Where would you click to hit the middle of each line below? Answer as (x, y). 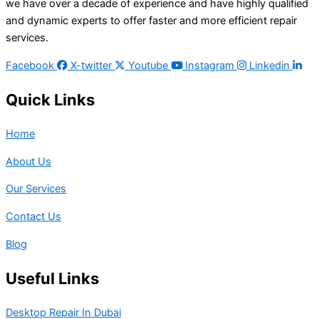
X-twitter (91, 65)
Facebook (30, 65)
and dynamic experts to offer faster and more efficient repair (151, 21)
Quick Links (50, 100)
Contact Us (33, 217)
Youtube (148, 65)
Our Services (36, 189)
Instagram (210, 65)
